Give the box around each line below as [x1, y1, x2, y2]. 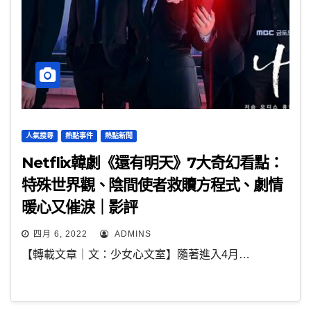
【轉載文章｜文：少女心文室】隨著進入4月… [22, 249, 250, 260]
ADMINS [112, 229, 151, 239]
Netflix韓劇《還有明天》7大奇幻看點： [22, 153, 283, 172]
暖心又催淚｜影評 [22, 198, 138, 217]
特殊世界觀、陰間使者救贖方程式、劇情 [22, 176, 283, 194]
